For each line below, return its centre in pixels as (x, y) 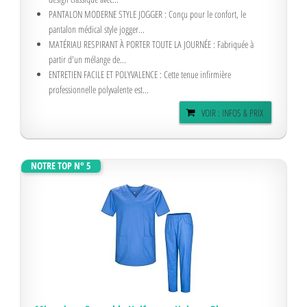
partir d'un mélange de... (87, 59)
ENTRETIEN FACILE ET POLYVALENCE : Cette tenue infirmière (140, 74)
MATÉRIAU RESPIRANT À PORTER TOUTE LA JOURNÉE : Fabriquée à (151, 44)
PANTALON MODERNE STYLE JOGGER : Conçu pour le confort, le (147, 14)
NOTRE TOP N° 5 (61, 165)
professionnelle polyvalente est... (99, 89)
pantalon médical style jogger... (97, 29)
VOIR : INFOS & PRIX (232, 113)
